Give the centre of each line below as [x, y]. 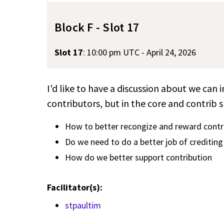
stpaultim [83, 205]
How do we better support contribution [138, 157]
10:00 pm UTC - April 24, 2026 [141, 52]
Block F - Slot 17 [97, 27]
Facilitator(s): [76, 187]
